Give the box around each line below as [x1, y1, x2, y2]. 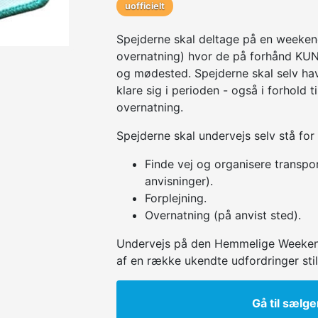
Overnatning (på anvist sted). [145, 207, 301, 222]
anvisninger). [145, 173, 213, 188]
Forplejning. [145, 190, 207, 205]
